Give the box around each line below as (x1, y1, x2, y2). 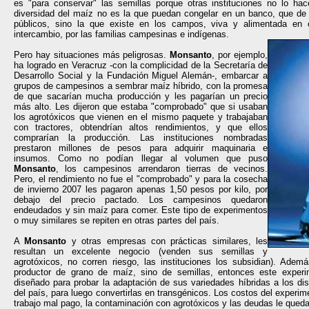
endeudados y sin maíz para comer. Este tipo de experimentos (14, 205, 268, 215)
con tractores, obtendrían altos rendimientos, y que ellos (14, 122, 268, 132)
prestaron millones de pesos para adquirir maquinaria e (14, 143, 268, 153)
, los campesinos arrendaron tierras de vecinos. (56, 163, 268, 174)
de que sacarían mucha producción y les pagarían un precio (14, 91, 268, 101)
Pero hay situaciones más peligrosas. (14, 50, 170, 60)
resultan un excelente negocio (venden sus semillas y (14, 246, 268, 257)
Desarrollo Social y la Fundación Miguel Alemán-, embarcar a (14, 70, 268, 81)
